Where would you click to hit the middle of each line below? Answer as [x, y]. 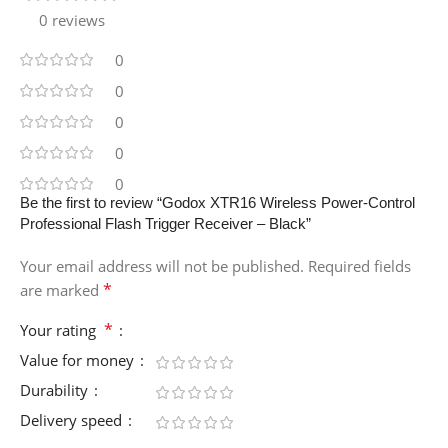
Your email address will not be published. [162, 266]
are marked [61, 290]
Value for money [79, 360]
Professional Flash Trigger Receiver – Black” [165, 224]
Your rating [62, 330]
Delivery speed [73, 420]
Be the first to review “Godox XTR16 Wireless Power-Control [217, 203]
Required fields [359, 266]
